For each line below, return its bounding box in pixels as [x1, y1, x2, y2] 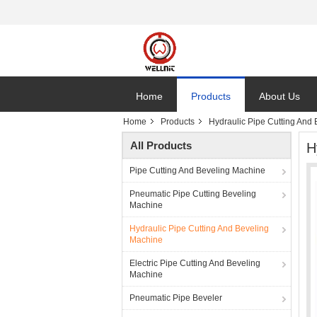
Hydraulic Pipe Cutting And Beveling [129, 224, 269, 234]
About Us [259, 91, 300, 102]
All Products [130, 139, 192, 151]
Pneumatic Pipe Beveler [129, 293, 222, 303]
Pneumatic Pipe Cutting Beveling [129, 189, 256, 199]
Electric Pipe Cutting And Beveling [129, 258, 260, 268]
